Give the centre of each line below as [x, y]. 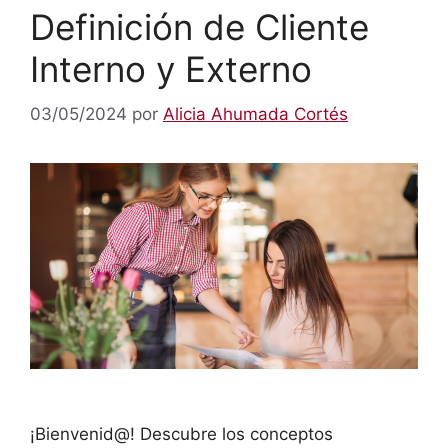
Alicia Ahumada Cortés [255, 113]
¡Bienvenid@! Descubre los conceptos [181, 433]
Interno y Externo [171, 69]
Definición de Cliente [199, 27]
